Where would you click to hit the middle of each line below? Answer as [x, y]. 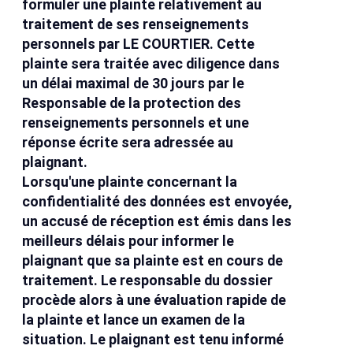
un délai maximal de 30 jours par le [134, 84]
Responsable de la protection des [132, 103]
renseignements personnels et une [136, 123]
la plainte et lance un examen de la [134, 320]
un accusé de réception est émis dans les [157, 221]
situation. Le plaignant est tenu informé [153, 340]
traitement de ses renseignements [136, 24]
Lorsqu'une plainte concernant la [130, 182]
